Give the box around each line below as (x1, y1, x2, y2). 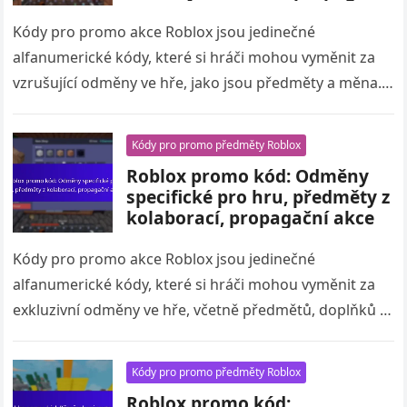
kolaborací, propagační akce (126, 205, 375, 230)
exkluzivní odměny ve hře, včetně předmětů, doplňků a (13, 300, 389, 320)
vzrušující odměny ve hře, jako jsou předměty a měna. (13, 73, 382, 93)
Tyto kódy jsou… (13, 98, 125, 118)
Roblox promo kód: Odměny (126, 164, 370, 188)
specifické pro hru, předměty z (126, 184, 391, 209)
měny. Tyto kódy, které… (13, 325, 180, 345)
